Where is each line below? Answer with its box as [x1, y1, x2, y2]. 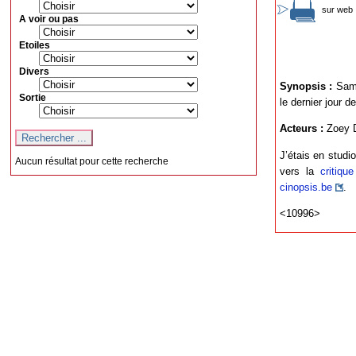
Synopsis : [280, 79, 333, 92]
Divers [19, 65, 50, 77]
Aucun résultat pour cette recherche [15, 155, 169, 167]
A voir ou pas [19, 13, 79, 25]
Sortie [19, 91, 47, 103]
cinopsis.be [280, 180, 332, 193]
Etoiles [19, 39, 51, 51]
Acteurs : [280, 122, 323, 135]
